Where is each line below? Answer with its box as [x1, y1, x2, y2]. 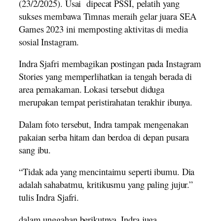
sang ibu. [19, 143, 51, 156]
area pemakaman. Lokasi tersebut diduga [19, 83, 165, 96]
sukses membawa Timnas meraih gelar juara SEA [19, 9, 196, 22]
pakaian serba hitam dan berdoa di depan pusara [19, 130, 189, 143]
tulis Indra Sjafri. [19, 191, 82, 204]
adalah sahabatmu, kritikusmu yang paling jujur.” [19, 178, 193, 191]
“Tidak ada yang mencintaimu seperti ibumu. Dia [19, 165, 195, 178]
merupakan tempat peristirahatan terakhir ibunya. [19, 96, 193, 109]
